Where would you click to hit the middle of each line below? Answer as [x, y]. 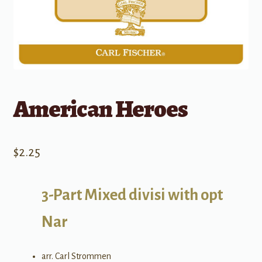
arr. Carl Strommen [76, 256]
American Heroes [100, 109]
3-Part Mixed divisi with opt [132, 195]
